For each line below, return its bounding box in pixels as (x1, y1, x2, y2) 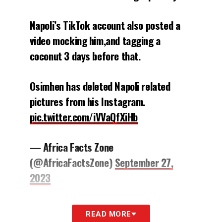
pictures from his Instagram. (29, 93, 146, 109)
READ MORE (86, 209, 131, 219)
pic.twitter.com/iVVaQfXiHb (29, 109, 138, 124)
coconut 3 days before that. (29, 48, 141, 63)
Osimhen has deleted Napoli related (29, 78, 170, 94)
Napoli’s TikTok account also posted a (29, 17, 180, 33)
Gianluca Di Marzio (123, 201, 209, 214)
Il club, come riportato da (9, 201, 124, 214)
